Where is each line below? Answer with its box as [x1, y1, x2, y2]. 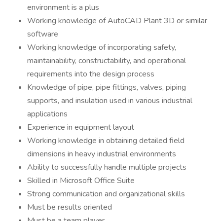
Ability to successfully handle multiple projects [27, 162, 186, 173]
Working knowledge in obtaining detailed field [27, 135, 184, 146]
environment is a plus [27, 2, 99, 13]
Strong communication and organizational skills [27, 188, 185, 199]
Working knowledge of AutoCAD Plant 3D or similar [27, 15, 207, 26]
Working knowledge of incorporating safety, [27, 42, 176, 53]
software [27, 29, 58, 39]
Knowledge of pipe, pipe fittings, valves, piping [27, 82, 186, 93]
